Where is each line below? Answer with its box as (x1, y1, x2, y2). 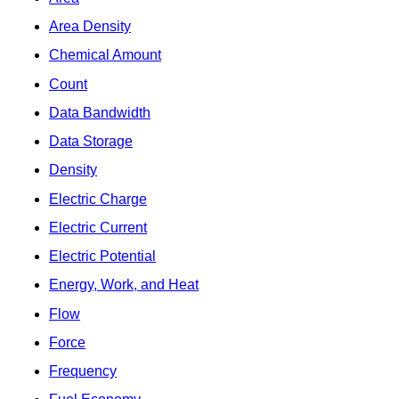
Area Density (49, 19, 131, 35)
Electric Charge (49, 191, 147, 207)
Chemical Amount (49, 47, 161, 63)
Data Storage (49, 134, 133, 150)
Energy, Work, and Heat (49, 277, 199, 293)
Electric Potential (49, 248, 156, 265)
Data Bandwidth (49, 104, 151, 120)
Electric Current (49, 219, 147, 235)
